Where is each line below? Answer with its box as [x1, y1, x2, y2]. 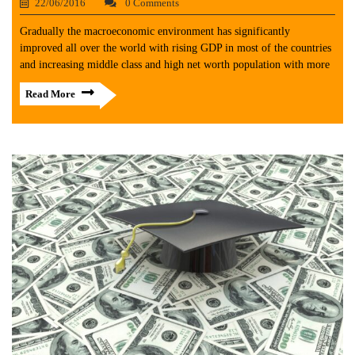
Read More [25, 87, 75, 100]
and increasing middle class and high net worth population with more [20, 58, 330, 71]
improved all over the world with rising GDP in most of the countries [20, 41, 331, 54]
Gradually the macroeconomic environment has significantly [20, 25, 290, 37]
